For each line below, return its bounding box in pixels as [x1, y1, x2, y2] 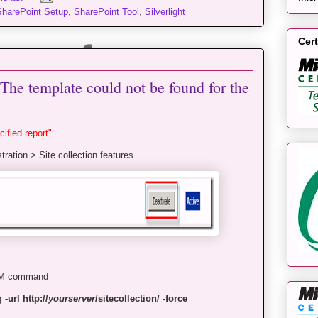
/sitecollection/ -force [95, 293, 187, 305]
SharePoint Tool [74, 6, 139, 18]
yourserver [48, 293, 95, 305]
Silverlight [145, 6, 185, 18]
